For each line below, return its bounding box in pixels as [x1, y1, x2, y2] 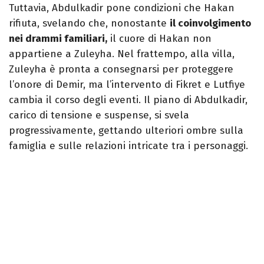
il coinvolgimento [170, 17, 251, 30]
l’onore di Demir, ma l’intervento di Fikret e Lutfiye [9, 78, 245, 91]
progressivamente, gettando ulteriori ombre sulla [9, 124, 243, 137]
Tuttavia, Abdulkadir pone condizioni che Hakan [9, 2, 235, 15]
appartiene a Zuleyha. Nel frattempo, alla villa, [9, 48, 235, 61]
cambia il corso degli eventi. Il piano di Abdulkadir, [9, 94, 247, 107]
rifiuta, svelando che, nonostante [9, 17, 170, 30]
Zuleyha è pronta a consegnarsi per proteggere [9, 63, 233, 76]
